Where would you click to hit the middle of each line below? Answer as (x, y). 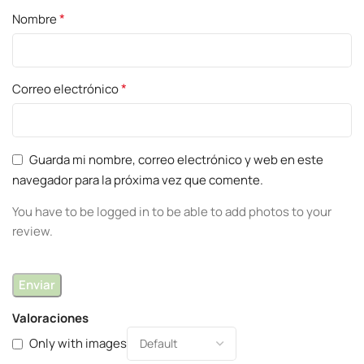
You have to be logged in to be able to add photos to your (172, 211)
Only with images (78, 344)
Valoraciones (50, 318)
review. (32, 231)
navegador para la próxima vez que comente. (138, 180)
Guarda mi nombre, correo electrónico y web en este (176, 159)
